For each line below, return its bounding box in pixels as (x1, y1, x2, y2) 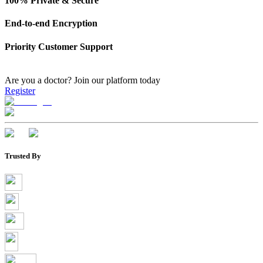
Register (5, 86, 35, 96)
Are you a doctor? (5, 75, 74, 86)
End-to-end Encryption (5, 18, 97, 29)
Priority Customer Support (5, 41, 113, 52)
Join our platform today (74, 75, 160, 86)
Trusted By (5, 151, 41, 161)
